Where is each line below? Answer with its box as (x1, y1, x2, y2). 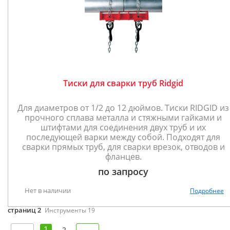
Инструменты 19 (43, 206, 95, 215)
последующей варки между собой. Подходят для (26, 131, 220, 143)
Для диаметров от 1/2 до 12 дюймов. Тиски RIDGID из (17, 102, 229, 113)
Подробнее (190, 186, 224, 195)
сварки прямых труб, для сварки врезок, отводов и (22, 141, 225, 152)
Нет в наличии (25, 186, 71, 195)
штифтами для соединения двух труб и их (41, 122, 206, 133)
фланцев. (105, 151, 142, 162)
